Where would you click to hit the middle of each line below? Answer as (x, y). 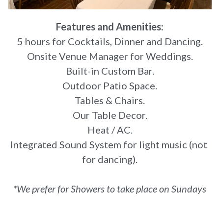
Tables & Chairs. (110, 100)
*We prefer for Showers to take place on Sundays (110, 188)
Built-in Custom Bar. (110, 70)
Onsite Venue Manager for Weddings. (110, 56)
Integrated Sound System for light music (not (109, 144)
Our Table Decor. (110, 115)
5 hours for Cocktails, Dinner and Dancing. (110, 41)
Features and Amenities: (110, 26)
